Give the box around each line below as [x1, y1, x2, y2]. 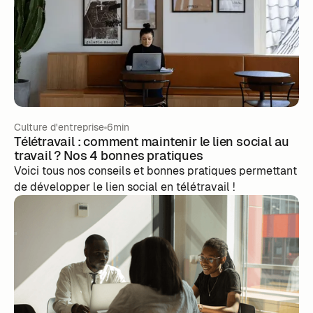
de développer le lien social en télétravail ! [13, 180, 235, 195]
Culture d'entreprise [13, 121, 104, 134]
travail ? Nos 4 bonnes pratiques [13, 147, 203, 164]
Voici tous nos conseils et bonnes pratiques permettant [13, 163, 297, 179]
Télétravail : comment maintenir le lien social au [13, 133, 290, 150]
